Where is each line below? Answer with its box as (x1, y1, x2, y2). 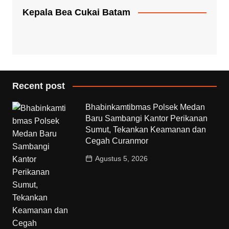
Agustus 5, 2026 (95, 154, 148, 163)
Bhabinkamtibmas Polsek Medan (85, 102, 205, 111)
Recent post (12, 80, 65, 91)
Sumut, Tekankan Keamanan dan (85, 125, 207, 134)
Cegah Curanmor (85, 136, 149, 145)
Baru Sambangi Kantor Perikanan (85, 113, 208, 123)
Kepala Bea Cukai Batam (22, 7, 130, 17)
